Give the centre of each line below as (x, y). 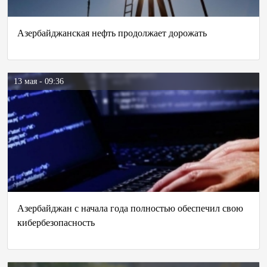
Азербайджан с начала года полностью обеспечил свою (130, 208)
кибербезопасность (56, 223)
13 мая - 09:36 (39, 81)
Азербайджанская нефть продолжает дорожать (112, 33)
